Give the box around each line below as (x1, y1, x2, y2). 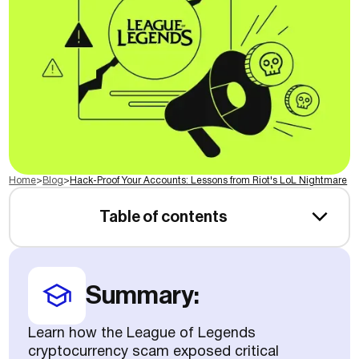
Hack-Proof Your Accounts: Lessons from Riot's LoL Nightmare (70, 176, 348, 186)
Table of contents (99, 209, 228, 226)
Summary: (86, 282, 200, 309)
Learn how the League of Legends (28, 327, 256, 341)
